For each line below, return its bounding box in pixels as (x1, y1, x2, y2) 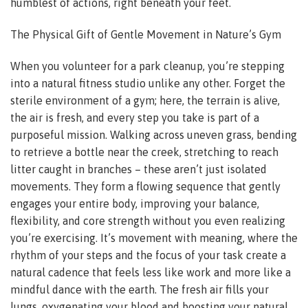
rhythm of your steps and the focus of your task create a (10, 248, 286, 261)
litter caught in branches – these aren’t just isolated (10, 162, 267, 175)
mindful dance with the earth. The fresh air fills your (10, 283, 269, 296)
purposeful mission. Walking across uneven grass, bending (10, 128, 297, 141)
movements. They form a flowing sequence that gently (10, 179, 280, 192)
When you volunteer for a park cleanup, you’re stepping (10, 59, 285, 72)
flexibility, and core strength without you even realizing (10, 214, 285, 227)
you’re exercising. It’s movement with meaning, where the (10, 231, 298, 244)
